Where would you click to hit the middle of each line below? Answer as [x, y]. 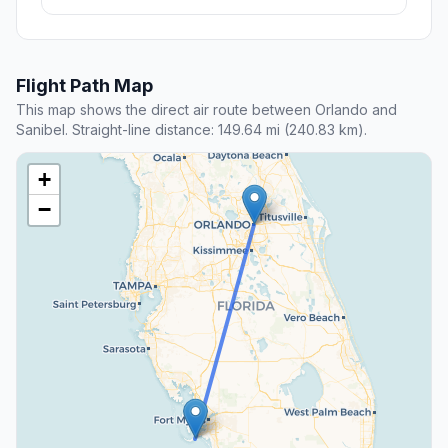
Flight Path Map [84, 86]
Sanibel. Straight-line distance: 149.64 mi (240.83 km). [191, 130]
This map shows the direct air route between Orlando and [206, 110]
